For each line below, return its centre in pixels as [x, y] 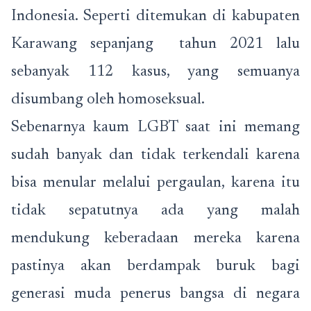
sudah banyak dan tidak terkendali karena [155, 155]
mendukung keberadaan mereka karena [155, 239]
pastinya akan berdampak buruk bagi [155, 267]
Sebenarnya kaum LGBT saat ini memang [155, 128]
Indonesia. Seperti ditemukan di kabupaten [155, 17]
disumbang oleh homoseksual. [108, 100]
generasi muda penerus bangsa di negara [155, 294]
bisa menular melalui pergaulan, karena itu [155, 183]
